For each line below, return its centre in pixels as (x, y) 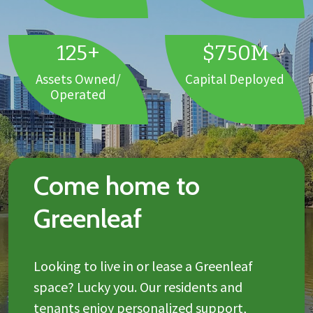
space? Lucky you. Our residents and (138, 287)
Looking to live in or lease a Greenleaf (144, 266)
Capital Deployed (235, 79)
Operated (78, 95)
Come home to (117, 186)
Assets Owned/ (78, 79)
